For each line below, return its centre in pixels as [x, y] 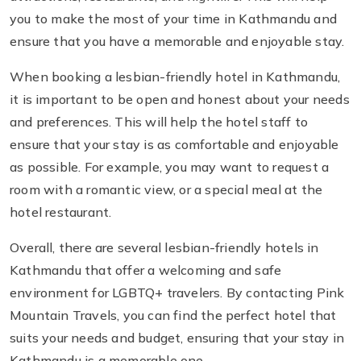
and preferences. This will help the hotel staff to [159, 122]
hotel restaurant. [61, 212]
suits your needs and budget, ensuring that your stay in [177, 338]
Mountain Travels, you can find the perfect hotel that [173, 315]
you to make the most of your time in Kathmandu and [174, 19]
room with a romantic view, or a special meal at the [166, 190]
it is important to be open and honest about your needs [180, 100]
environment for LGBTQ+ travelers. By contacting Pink [177, 293]
